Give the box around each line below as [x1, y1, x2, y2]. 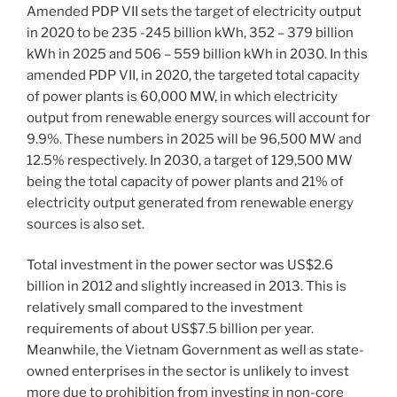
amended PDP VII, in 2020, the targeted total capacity [27, 66, 360, 83]
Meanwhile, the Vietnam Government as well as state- [27, 342, 364, 359]
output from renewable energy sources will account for [27, 109, 370, 126]
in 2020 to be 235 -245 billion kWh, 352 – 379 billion [27, 24, 354, 41]
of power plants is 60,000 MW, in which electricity [27, 88, 338, 105]
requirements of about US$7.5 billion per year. [27, 321, 314, 338]
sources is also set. [27, 215, 144, 232]
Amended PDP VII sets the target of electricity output [27, 3, 362, 19]
